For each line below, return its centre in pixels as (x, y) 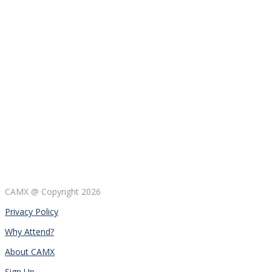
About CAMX (30, 251)
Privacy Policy (32, 211)
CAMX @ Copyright (43, 191)
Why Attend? (29, 231)
